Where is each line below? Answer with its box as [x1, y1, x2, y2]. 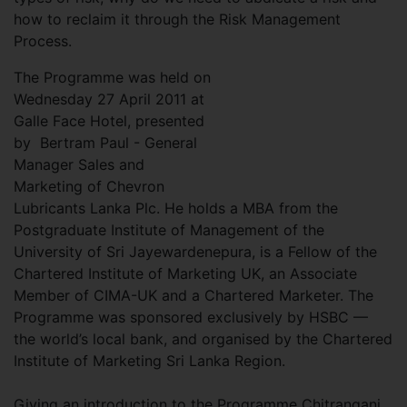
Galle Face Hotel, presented [14, 112, 204, 130]
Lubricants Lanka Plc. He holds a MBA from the [14, 199, 338, 217]
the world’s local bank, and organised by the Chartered [14, 330, 392, 348]
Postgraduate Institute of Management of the [14, 221, 324, 239]
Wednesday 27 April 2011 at [14, 90, 204, 108]
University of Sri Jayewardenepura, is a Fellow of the [14, 243, 377, 261]
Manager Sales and [14, 155, 144, 174]
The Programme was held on [14, 68, 211, 86]
